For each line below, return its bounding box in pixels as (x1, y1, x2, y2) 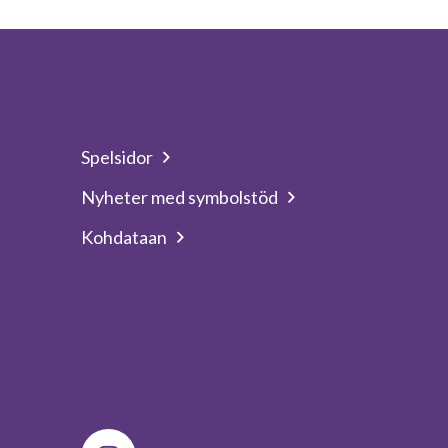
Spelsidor (81, 146, 154, 168)
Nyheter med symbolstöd (81, 186, 279, 208)
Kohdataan (81, 226, 168, 248)
